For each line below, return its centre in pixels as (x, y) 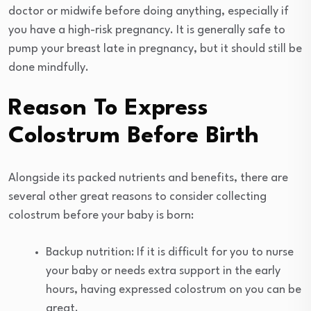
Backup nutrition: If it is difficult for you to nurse (170, 252)
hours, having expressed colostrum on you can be (174, 289)
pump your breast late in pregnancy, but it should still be (155, 49)
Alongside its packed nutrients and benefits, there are (148, 178)
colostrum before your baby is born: (101, 215)
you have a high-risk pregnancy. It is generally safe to (147, 30)
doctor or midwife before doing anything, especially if (149, 11)
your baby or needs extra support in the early (163, 271)
